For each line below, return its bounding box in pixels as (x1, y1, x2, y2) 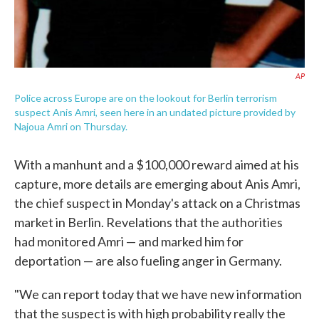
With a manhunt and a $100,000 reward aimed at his (14, 157, 299, 172)
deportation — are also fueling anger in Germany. (14, 253, 282, 268)
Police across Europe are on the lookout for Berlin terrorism (14, 92, 277, 104)
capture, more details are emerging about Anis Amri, (14, 176, 300, 192)
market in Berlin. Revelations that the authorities (14, 214, 283, 230)
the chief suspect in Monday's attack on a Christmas (14, 195, 300, 211)
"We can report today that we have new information (14, 286, 302, 302)
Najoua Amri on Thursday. (14, 120, 127, 132)
